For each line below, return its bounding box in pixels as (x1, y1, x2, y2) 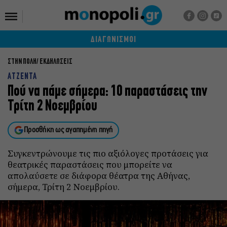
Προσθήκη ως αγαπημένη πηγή (24, 126, 113, 134)
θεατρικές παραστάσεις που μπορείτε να (8, 159, 172, 170)
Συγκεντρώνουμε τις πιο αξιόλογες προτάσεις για (8, 147, 208, 159)
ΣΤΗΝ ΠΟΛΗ (8, 58, 36, 66)
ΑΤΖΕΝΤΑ (8, 72, 37, 81)
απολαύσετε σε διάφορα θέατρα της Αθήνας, (8, 170, 190, 181)
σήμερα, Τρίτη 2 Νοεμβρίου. (8, 181, 120, 193)
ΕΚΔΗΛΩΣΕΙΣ (40, 58, 72, 66)
